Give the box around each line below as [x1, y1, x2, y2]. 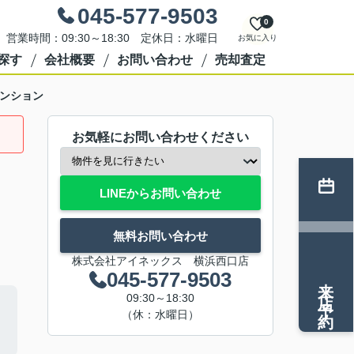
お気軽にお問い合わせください [72, 130, 249, 144]
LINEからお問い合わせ [100, 186, 221, 200]
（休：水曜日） [122, 308, 199, 321]
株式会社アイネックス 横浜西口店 [72, 254, 249, 267]
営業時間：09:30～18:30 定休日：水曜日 [6, 32, 218, 44]
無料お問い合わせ [113, 228, 208, 243]
